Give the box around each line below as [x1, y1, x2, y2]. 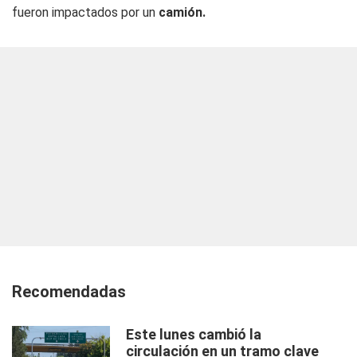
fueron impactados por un [12, 5, 159, 20]
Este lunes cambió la [126, 326, 261, 343]
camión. [159, 5, 206, 20]
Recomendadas [12, 282, 126, 301]
